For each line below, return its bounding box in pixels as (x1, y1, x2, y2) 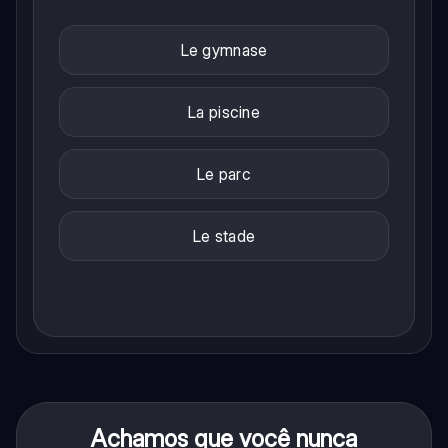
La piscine (188, 102, 260, 123)
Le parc (196, 164, 252, 185)
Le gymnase (180, 40, 268, 61)
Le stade (192, 226, 256, 247)
